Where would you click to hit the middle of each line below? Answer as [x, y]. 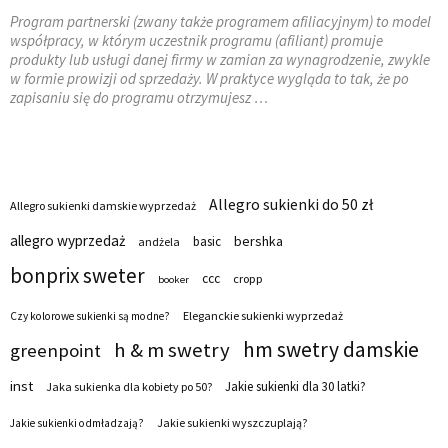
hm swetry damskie [331, 349]
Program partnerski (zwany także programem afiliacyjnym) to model [220, 21]
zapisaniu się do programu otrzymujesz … [139, 97]
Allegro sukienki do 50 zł [291, 204]
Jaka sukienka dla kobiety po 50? [129, 386]
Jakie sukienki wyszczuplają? [232, 422]
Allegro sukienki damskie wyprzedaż [103, 205]
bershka [258, 241]
